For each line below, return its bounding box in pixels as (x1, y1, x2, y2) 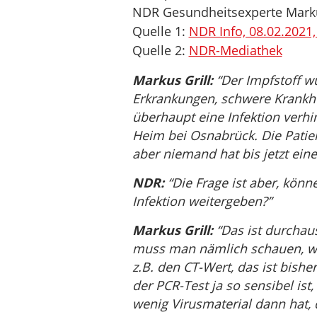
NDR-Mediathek (188, 42, 282, 59)
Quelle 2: (132, 42, 189, 59)
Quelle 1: (132, 23, 189, 40)
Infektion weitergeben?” (132, 192, 272, 209)
